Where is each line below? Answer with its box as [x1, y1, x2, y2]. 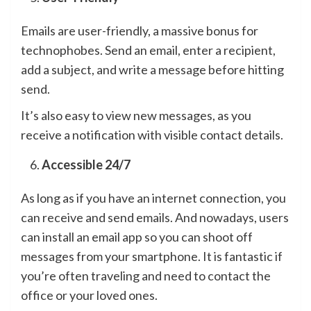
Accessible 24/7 [42, 157, 131, 173]
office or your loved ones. [21, 287, 158, 303]
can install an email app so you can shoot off [21, 229, 253, 245]
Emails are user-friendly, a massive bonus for [21, 23, 258, 39]
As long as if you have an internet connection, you [21, 190, 286, 206]
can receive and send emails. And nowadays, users [21, 210, 289, 226]
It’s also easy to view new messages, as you [21, 108, 251, 124]
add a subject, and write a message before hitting [21, 62, 284, 78]
